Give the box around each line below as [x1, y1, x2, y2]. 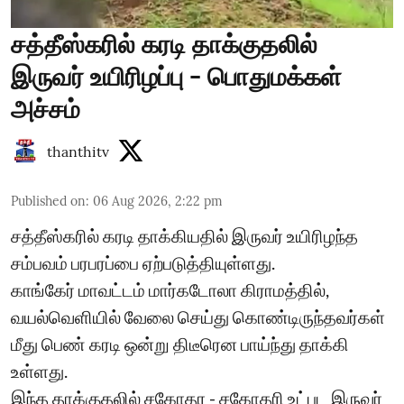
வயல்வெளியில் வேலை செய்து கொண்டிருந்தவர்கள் [11, 305, 385, 327]
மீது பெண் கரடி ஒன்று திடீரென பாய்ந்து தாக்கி [11, 332, 349, 354]
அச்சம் [11, 92, 80, 125]
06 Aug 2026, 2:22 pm [93, 192, 223, 209]
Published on [11, 192, 86, 209]
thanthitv [47, 142, 109, 161]
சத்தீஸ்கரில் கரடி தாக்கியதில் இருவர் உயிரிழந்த [11, 224, 358, 246]
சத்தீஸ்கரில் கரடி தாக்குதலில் [11, 27, 317, 60]
